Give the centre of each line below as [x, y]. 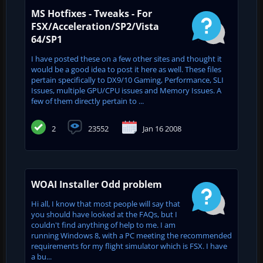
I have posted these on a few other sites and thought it [127, 58]
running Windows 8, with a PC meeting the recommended [131, 235]
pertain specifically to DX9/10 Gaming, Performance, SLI [127, 80]
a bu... [41, 256]
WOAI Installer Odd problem [97, 184]
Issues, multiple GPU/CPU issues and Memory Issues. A [126, 90]
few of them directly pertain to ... [87, 101]
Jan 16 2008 [162, 128]
